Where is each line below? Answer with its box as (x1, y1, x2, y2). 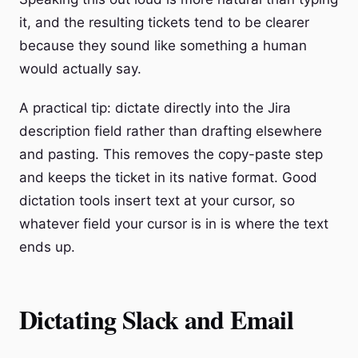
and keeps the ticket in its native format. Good (19, 169, 317, 185)
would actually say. (19, 61, 141, 77)
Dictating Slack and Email (19, 300, 293, 338)
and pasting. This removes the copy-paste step (19, 146, 323, 162)
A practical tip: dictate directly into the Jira (19, 100, 291, 116)
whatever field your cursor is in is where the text (19, 216, 328, 232)
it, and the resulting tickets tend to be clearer (19, 14, 309, 30)
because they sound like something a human (19, 38, 307, 54)
